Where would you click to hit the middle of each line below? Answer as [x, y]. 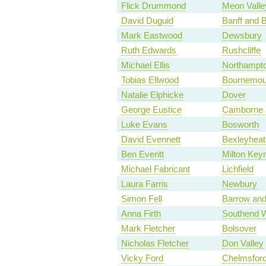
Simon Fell [141, 199]
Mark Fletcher [148, 229]
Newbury [239, 184]
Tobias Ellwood [150, 80]
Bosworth [240, 125]
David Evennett [151, 140]
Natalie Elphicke [152, 95]
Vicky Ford [142, 258]
